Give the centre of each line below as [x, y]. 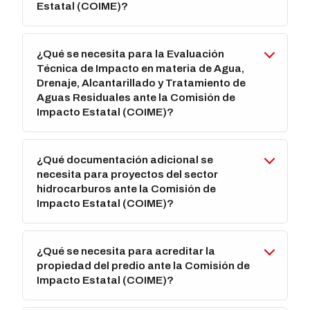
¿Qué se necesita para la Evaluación [131, 54]
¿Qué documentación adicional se [125, 160]
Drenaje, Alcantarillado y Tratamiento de [142, 83]
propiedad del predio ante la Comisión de [144, 266]
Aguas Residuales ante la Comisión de [136, 98]
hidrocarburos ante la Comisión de [127, 189]
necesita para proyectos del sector [128, 174]
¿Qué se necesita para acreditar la [126, 251]
